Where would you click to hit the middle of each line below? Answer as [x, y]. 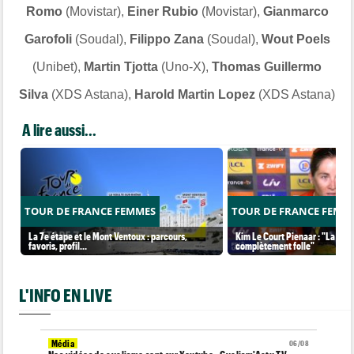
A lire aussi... [60, 129]
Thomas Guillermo [265, 66]
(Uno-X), [183, 66]
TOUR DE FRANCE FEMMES [90, 211]
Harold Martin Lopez [193, 94]
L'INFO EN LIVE [66, 295]
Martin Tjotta [121, 66]
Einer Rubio [161, 11]
